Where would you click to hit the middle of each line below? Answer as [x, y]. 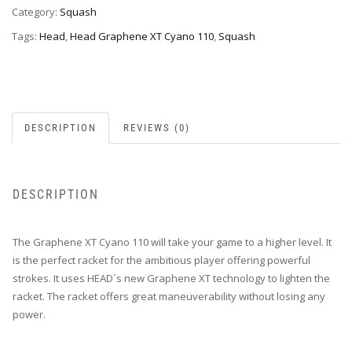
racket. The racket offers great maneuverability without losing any [169, 296]
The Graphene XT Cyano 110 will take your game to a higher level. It [172, 242]
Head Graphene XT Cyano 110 [142, 37]
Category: [36, 12]
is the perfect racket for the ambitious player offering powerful [161, 260]
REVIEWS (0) [157, 128]
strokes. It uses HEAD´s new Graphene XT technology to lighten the [171, 278]
